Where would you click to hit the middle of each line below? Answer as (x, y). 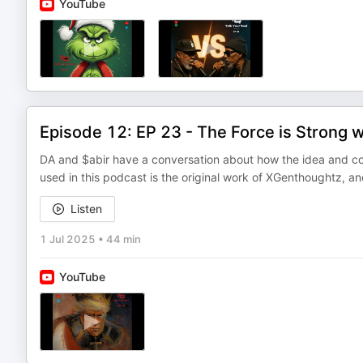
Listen (86, 209)
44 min (124, 239)
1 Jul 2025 (68, 239)
